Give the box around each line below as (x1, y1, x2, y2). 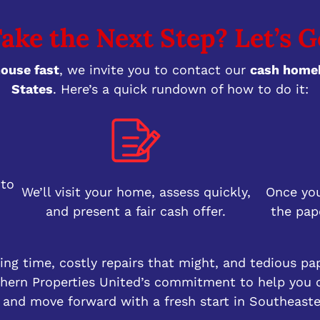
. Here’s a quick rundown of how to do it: (52, 81, 309, 96)
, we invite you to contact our (59, 61, 250, 77)
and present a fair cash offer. (46, 203, 226, 219)
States (11, 81, 53, 96)
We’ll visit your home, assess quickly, (21, 184, 251, 199)
